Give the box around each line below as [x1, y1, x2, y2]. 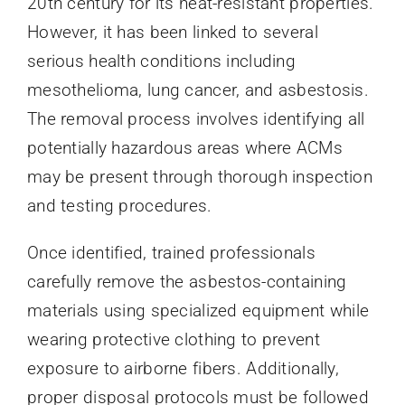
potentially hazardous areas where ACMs [26, 137, 343, 159]
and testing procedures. [26, 195, 212, 217]
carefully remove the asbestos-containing [26, 271, 347, 293]
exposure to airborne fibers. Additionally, [26, 358, 339, 380]
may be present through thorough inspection [26, 166, 372, 188]
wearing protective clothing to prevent [26, 329, 320, 351]
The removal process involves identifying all [26, 108, 365, 130]
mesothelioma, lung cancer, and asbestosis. [26, 80, 369, 101]
